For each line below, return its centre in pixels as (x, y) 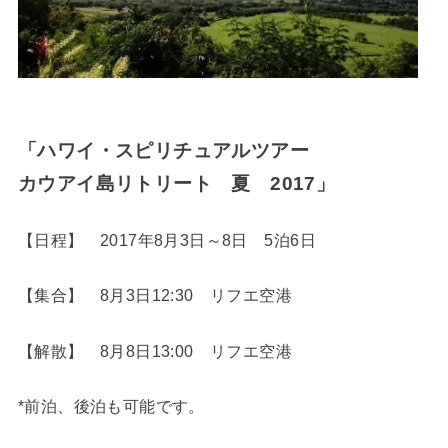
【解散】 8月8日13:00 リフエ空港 (155, 350)
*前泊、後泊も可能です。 (111, 406)
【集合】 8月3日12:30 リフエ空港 (155, 295)
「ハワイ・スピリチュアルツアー (163, 150)
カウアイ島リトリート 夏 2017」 (176, 183)
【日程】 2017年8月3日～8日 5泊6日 (166, 240)
